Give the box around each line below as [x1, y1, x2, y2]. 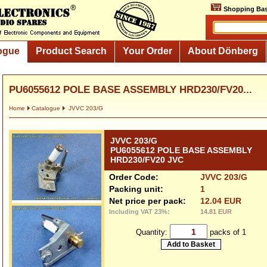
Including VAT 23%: [109, 208, 170, 215]
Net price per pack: [109, 196, 186, 206]
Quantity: [135, 227, 170, 237]
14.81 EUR [200, 208, 232, 215]
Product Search [35, 45, 107, 56]
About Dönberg [188, 45, 259, 56]
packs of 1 [207, 227, 246, 237]
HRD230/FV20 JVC [110, 155, 184, 164]
